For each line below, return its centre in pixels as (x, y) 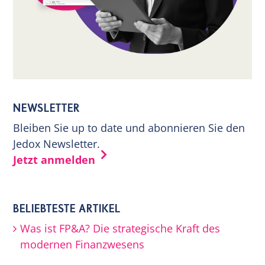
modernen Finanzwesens (83, 245)
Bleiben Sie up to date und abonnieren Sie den (129, 128)
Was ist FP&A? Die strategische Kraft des (120, 229)
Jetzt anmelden (54, 160)
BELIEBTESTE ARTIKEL (67, 209)
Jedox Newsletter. (57, 144)
